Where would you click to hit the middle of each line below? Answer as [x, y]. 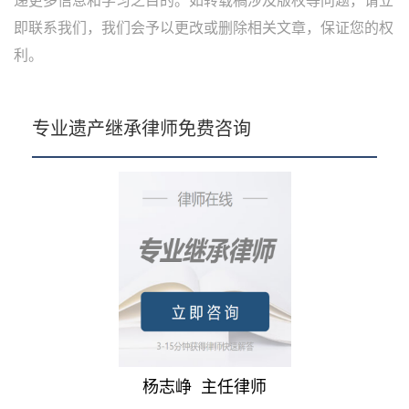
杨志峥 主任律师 [204, 387]
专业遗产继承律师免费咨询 [142, 129]
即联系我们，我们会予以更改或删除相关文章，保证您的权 [204, 28]
